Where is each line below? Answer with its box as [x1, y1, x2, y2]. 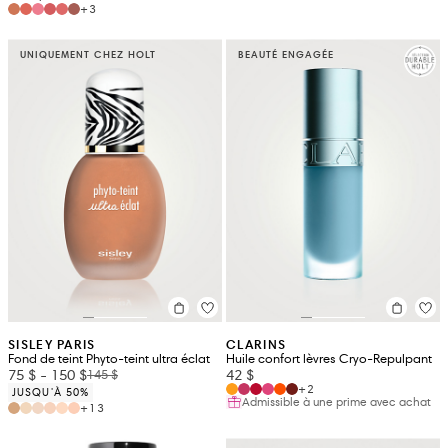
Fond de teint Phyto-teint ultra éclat [8, 351, 210, 368]
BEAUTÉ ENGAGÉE [238, 47, 334, 61]
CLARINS [226, 336, 287, 354]
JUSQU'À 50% [12, 385, 90, 400]
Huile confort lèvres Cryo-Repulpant [226, 351, 432, 368]
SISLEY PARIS [8, 336, 96, 354]
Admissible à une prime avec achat [242, 394, 431, 410]
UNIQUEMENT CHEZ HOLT [20, 47, 156, 61]
